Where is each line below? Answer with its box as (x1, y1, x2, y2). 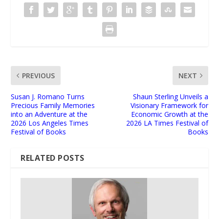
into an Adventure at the (11, 109, 88, 119)
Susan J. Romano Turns (11, 92, 85, 102)
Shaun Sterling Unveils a (132, 92, 208, 102)
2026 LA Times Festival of (126, 118, 208, 128)
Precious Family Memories (11, 101, 95, 110)
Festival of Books (11, 127, 66, 137)
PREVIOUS (22, 71, 55, 81)
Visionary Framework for (130, 101, 208, 110)
